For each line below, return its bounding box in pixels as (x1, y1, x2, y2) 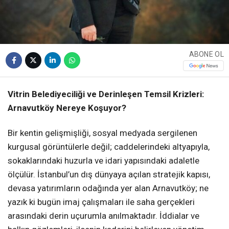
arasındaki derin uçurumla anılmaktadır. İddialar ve (8, 210, 199, 221)
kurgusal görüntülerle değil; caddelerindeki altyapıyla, (8, 141, 210, 152)
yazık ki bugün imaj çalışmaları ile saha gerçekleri (8, 196, 195, 207)
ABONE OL (189, 50, 224, 59)
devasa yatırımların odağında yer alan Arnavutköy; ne (8, 182, 209, 193)
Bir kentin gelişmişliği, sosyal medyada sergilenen (8, 127, 197, 138)
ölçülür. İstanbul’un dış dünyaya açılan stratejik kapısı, (8, 169, 210, 179)
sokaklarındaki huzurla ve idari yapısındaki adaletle (8, 155, 199, 166)
